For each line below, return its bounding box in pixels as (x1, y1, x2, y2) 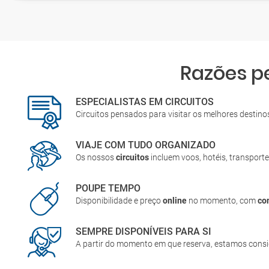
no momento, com (187, 196, 258, 205)
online (163, 196, 187, 205)
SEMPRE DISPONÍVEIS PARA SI (76, 226, 212, 237)
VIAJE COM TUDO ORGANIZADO (76, 139, 216, 151)
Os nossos (76, 153, 116, 162)
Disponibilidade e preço (76, 196, 163, 205)
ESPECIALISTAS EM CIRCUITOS (76, 96, 214, 107)
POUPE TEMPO (76, 183, 141, 194)
